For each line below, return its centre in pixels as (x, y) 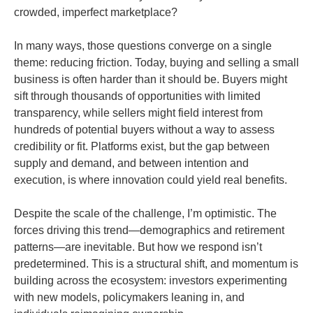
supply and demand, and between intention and (131, 163)
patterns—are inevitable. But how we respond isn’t (138, 247)
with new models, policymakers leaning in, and (129, 297)
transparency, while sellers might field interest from (138, 113)
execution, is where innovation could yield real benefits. (151, 180)
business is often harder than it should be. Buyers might (151, 79)
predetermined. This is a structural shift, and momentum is (156, 264)
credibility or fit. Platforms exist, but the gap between (142, 146)
